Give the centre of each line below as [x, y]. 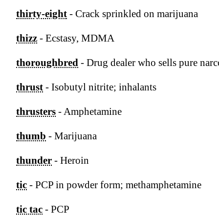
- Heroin [70, 161]
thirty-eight [42, 14]
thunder [34, 161]
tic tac [29, 209]
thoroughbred [47, 63]
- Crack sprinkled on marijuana [132, 14]
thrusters [36, 112]
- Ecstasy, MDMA [76, 38]
